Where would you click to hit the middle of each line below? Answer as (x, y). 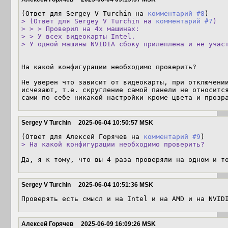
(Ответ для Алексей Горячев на (82, 137)
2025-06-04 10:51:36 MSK (116, 185)
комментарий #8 (176, 13)
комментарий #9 (172, 137)
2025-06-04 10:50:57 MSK (116, 123)
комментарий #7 (184, 21)
